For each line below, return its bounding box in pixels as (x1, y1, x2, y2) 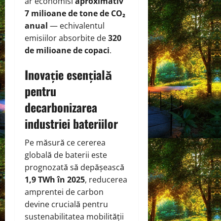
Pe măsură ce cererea (25, 137, 106, 148)
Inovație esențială (25, 65, 112, 83)
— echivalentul (48, 20, 105, 31)
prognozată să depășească (25, 161, 124, 173)
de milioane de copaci (25, 44, 110, 56)
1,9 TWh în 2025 (25, 174, 85, 185)
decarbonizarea (25, 98, 97, 116)
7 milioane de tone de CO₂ (25, 7, 125, 19)
